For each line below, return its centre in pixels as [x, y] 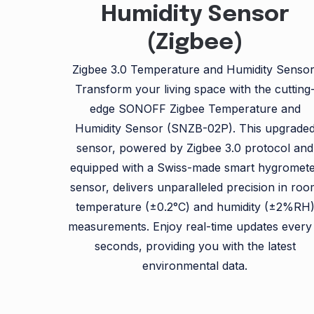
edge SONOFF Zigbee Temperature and [195, 109]
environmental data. [195, 266]
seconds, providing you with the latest [195, 246]
